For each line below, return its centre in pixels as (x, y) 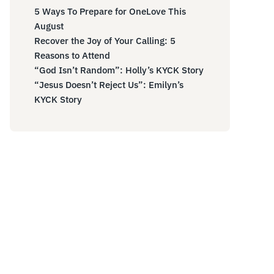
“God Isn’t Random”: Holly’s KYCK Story (119, 70)
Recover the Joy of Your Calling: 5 (105, 40)
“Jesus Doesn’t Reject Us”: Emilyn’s (109, 84)
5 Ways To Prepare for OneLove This (110, 11)
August (49, 26)
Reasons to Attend (72, 55)
